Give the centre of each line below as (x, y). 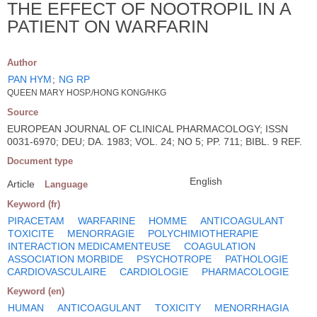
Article (21, 184)
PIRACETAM (36, 220)
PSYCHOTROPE (174, 259)
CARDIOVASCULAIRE (57, 271)
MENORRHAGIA (252, 307)
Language (66, 184)
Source (23, 112)
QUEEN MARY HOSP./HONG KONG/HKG (87, 92)
